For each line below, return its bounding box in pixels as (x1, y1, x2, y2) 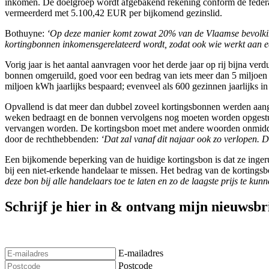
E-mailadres (118, 248, 163, 259)
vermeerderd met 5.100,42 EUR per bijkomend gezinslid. (5, 8, 222, 19)
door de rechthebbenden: (5, 134, 101, 145)
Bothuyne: (5, 28, 47, 39)
